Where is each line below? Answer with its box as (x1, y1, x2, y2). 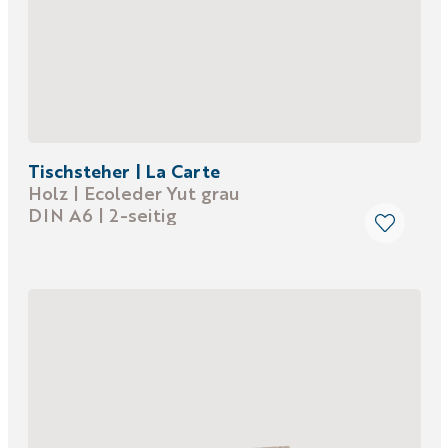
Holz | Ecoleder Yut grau (27, 180, 240, 205)
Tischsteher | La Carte (27, 158, 220, 183)
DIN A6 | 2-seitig (27, 202, 177, 227)
